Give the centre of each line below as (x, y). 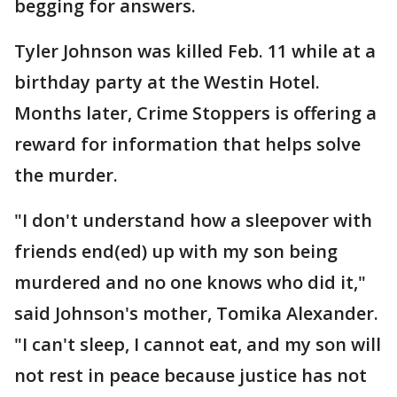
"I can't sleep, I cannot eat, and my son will (198, 344)
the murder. (66, 175)
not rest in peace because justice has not (191, 375)
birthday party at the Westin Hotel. (167, 82)
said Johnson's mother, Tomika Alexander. (196, 313)
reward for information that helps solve (187, 144)
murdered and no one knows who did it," (190, 282)
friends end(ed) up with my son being (176, 251)
